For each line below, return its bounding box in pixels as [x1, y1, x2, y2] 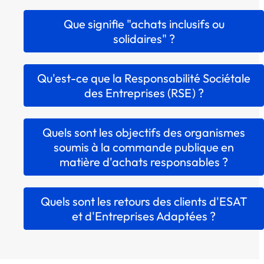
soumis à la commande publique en [54, 140, 234, 155]
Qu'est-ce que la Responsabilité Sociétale [37, 71, 250, 86]
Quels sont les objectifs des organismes [42, 125, 245, 140]
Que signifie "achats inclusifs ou [63, 16, 225, 32]
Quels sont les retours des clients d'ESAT [40, 194, 247, 209]
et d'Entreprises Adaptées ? [72, 209, 216, 224]
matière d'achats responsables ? [60, 154, 228, 170]
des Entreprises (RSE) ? [84, 85, 204, 101]
